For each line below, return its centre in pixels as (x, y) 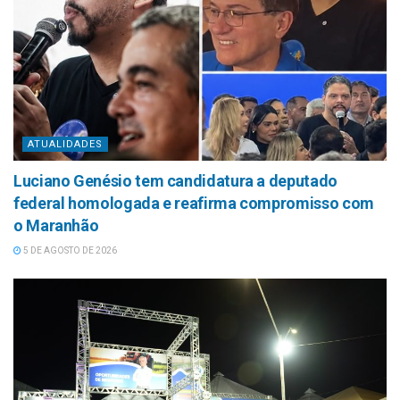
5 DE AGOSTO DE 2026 (69, 251)
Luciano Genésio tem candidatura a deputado (175, 181)
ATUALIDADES (65, 145)
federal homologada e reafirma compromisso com (194, 204)
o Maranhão (56, 226)
